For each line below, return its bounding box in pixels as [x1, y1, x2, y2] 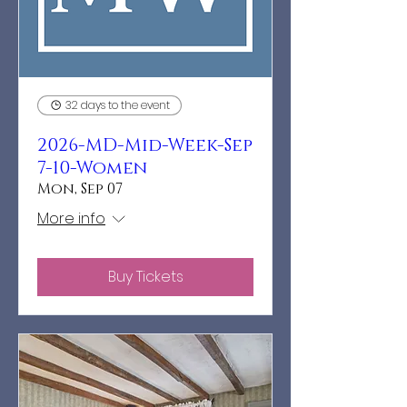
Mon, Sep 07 [37, 178, 123, 199]
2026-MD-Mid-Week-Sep [37, 133, 253, 157]
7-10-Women [37, 155, 147, 180]
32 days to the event [65, 96, 170, 113]
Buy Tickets [107, 265, 184, 287]
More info [37, 207, 105, 229]
